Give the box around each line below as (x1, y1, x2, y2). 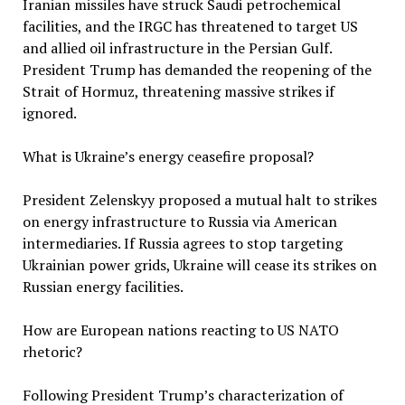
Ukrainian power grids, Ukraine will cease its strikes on (22, 255, 377, 275)
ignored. (22, 103, 77, 123)
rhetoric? (22, 342, 82, 362)
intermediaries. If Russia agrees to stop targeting (22, 233, 343, 253)
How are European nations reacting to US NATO (22, 320, 339, 340)
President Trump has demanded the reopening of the (22, 60, 372, 80)
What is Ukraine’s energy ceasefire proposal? (22, 146, 314, 166)
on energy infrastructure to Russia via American (22, 212, 337, 231)
